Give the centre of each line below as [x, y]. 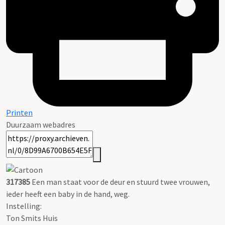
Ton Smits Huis [32, 218]
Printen [19, 113]
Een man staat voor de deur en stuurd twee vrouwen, [120, 182]
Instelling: [24, 206]
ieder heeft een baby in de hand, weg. [68, 194]
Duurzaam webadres [41, 125]
